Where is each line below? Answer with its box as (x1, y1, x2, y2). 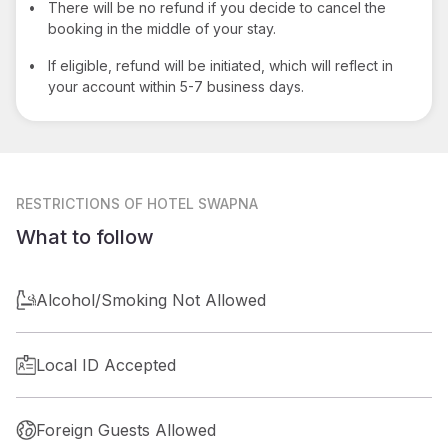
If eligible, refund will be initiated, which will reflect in (48, 56, 393, 74)
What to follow (16, 224, 154, 249)
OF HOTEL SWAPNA (124, 194, 258, 212)
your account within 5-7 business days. (48, 77, 304, 95)
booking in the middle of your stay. (48, 19, 276, 37)
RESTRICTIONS (16, 194, 120, 212)
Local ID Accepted (36, 354, 176, 375)
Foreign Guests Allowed (36, 419, 216, 440)
